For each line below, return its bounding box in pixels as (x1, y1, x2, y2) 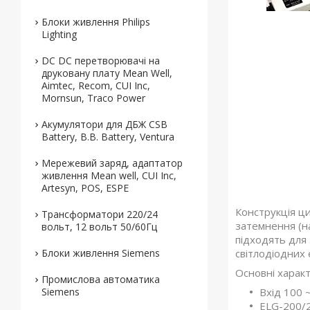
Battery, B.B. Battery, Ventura (42, 130, 174, 144)
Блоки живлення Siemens (42, 246, 160, 260)
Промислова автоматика (42, 273, 160, 286)
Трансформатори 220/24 (42, 208, 158, 221)
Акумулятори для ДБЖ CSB (42, 118, 167, 131)
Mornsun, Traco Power (42, 91, 145, 105)
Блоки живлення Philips (42, 15, 150, 29)
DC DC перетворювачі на (42, 54, 160, 68)
